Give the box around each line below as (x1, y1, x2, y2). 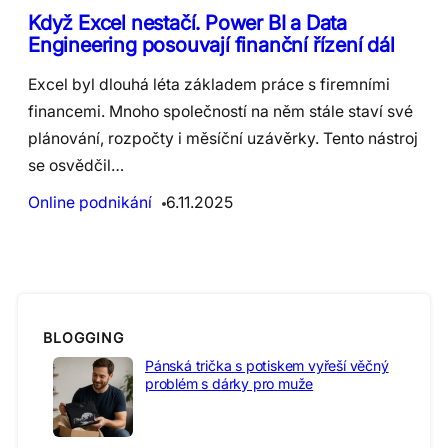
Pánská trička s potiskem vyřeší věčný (145, 356, 389, 374)
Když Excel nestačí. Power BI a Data (28, 9, 347, 35)
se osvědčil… (28, 155, 124, 175)
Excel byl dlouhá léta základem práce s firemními (28, 74, 390, 94)
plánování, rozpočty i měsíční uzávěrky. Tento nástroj (28, 128, 418, 148)
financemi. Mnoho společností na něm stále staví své (28, 101, 413, 121)
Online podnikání (28, 192, 152, 212)
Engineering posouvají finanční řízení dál (28, 31, 395, 57)
